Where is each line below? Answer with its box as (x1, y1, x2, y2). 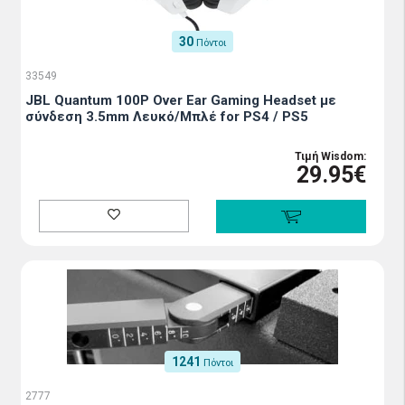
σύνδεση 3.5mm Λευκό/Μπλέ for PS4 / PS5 (25, 108, 308, 126)
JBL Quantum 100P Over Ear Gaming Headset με (25, 92, 336, 109)
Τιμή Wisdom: (295, 150, 366, 164)
